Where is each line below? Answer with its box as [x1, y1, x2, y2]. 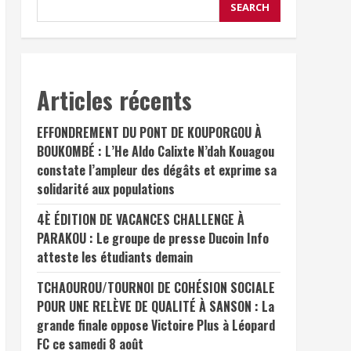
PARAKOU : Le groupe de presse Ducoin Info [36, 229, 269, 248]
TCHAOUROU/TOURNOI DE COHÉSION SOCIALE [36, 278, 275, 297]
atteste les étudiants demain [36, 248, 193, 266]
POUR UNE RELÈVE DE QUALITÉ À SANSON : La [36, 297, 274, 316]
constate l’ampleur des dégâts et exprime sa [36, 161, 277, 179]
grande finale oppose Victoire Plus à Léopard [36, 316, 275, 335]
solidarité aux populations [36, 179, 175, 198]
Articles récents [36, 82, 192, 118]
